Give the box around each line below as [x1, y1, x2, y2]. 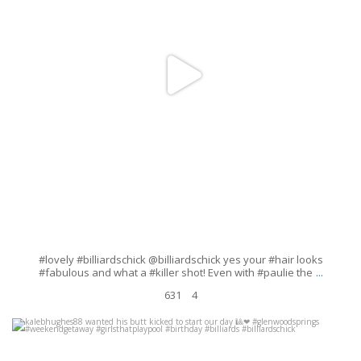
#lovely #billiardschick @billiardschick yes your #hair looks [38, 252, 323, 268]
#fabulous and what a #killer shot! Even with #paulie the [38, 265, 313, 280]
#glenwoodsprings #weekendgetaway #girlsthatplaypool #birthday [23, 343, 331, 358]
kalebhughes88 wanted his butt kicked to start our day [48, 333, 297, 347]
